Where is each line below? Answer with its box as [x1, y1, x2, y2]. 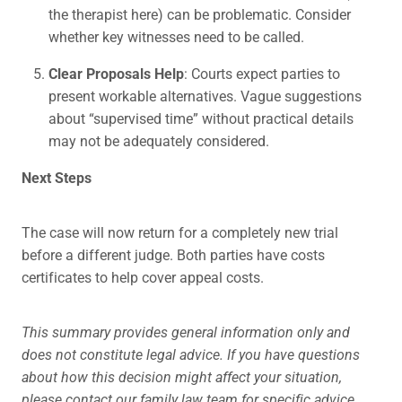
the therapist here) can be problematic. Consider [48, 4, 351, 24]
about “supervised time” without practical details [48, 109, 354, 128]
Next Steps [22, 168, 92, 188]
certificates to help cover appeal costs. [22, 267, 264, 287]
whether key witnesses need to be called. [48, 27, 304, 47]
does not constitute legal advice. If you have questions [22, 345, 360, 364]
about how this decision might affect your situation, [22, 367, 342, 387]
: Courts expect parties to [184, 64, 340, 83]
